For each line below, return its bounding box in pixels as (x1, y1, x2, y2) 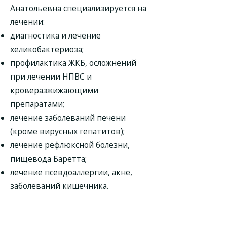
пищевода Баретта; (10, 153, 87, 164)
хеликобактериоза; (10, 44, 84, 55)
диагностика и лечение (10, 30, 101, 41)
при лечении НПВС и (10, 71, 92, 82)
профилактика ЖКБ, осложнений (10, 57, 136, 68)
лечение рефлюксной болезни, (10, 139, 130, 150)
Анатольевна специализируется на (10, 3, 146, 14)
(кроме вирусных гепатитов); (10, 126, 125, 137)
